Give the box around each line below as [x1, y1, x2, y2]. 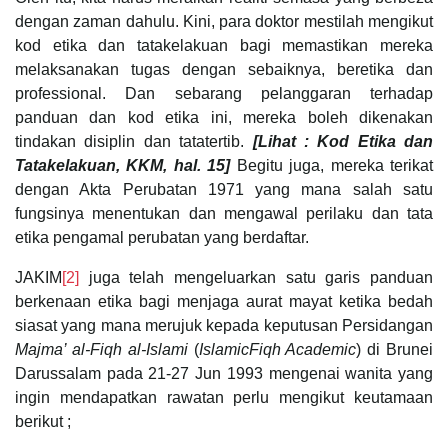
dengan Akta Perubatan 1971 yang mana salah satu [15, 180, 433, 198]
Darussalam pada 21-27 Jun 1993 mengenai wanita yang [15, 364, 433, 382]
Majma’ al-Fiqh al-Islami [15, 340, 188, 358]
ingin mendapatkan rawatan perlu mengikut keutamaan [15, 388, 433, 406]
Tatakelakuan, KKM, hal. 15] [15, 156, 231, 174]
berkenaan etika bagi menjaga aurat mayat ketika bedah [15, 292, 433, 310]
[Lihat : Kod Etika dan [252, 132, 433, 150]
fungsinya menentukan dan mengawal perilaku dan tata [15, 204, 433, 222]
